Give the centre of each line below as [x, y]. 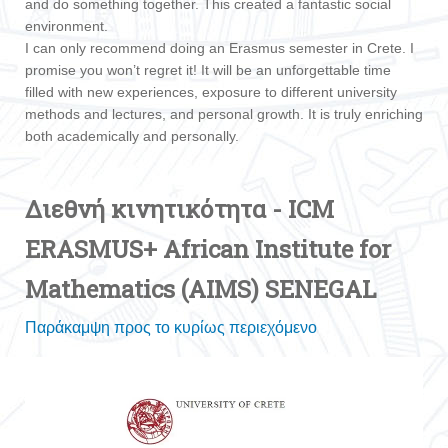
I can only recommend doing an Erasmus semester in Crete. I [219, 48]
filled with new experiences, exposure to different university [211, 92]
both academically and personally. [132, 136]
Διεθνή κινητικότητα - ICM [179, 209]
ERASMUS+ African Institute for [208, 249]
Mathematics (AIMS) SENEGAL [200, 289]
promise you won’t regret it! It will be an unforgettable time [208, 70]
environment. [66, 26]
